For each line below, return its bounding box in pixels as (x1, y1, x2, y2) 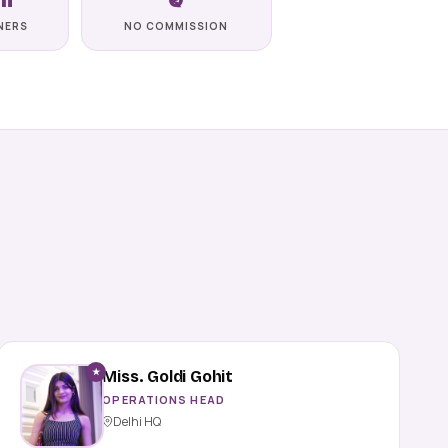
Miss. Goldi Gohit (102, 366, 234, 386)
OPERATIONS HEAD (102, 391, 225, 407)
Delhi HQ (113, 412, 162, 430)
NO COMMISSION (124, 18, 229, 33)
